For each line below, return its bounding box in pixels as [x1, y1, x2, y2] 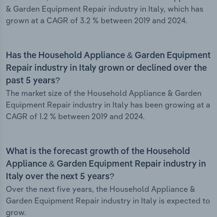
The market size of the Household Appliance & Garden [6, 88, 201, 98]
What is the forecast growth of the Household [6, 147, 190, 156]
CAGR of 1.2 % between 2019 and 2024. [6, 111, 145, 122]
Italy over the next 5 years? [6, 172, 114, 182]
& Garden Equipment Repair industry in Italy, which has [6, 4, 203, 14]
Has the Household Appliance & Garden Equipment [6, 51, 211, 61]
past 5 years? [6, 77, 60, 86]
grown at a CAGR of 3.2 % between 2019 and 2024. [6, 15, 187, 26]
